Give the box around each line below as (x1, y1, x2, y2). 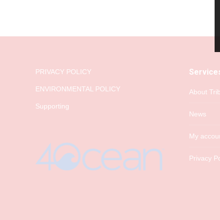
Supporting (35, 102, 69, 110)
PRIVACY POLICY (35, 68, 91, 76)
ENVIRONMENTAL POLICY (35, 85, 120, 93)
